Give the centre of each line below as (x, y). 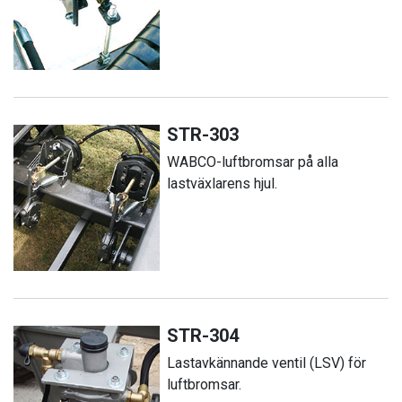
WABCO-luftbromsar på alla (253, 162)
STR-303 (203, 134)
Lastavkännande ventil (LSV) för (267, 363)
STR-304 (203, 335)
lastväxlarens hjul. (223, 183)
